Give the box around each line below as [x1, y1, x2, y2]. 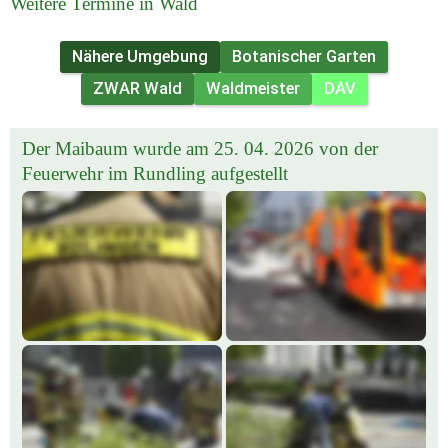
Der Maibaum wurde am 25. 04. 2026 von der [22, 138, 378, 160]
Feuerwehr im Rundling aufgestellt [22, 163, 288, 185]
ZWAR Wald [92, 79, 182, 99]
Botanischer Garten [232, 47, 376, 67]
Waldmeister [205, 79, 300, 99]
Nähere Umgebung [72, 47, 208, 67]
